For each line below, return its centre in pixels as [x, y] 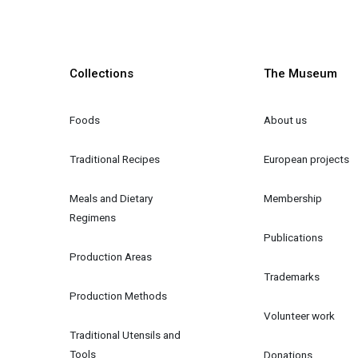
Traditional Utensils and [127, 334]
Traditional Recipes [115, 159]
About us [286, 119]
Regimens [93, 217]
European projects [307, 159]
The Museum [301, 74]
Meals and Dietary [113, 198]
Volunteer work [300, 315]
